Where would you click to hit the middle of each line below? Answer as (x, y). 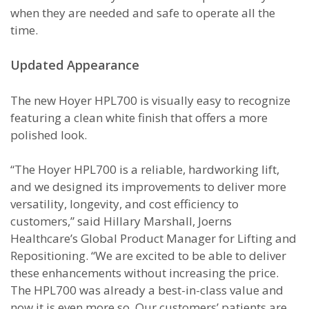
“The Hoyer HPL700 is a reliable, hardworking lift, (145, 169)
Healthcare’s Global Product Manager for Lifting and (153, 238)
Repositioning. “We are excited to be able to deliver (148, 256)
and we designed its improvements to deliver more (148, 187)
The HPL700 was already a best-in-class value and (147, 290)
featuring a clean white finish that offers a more (139, 118)
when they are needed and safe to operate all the (143, 13)
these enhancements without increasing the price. (144, 273)
